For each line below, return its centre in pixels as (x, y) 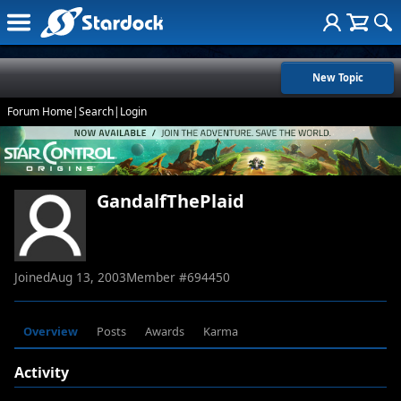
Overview (51, 332)
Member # (157, 277)
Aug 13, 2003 (88, 277)
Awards (164, 332)
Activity (42, 373)
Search (96, 111)
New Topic (337, 77)
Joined (32, 277)
